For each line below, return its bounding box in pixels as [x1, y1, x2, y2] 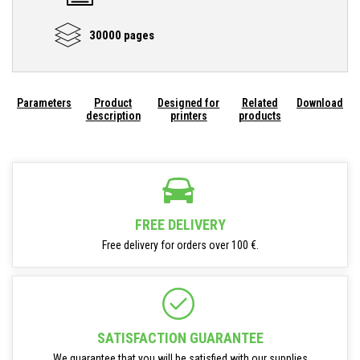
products [238, 109, 281, 122]
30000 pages [88, 27, 154, 43]
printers [170, 109, 207, 122]
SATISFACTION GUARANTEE [96, 329, 264, 346]
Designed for [157, 96, 220, 109]
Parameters [17, 96, 72, 109]
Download [297, 96, 343, 109]
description [85, 109, 141, 122]
